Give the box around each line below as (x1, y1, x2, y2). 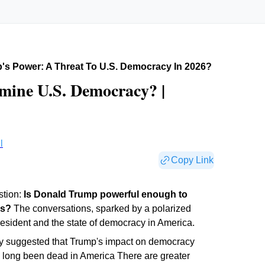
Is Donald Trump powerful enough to (24, 189, 188, 199)
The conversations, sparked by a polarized (11, 203, 191, 214)
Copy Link (171, 155, 214, 165)
